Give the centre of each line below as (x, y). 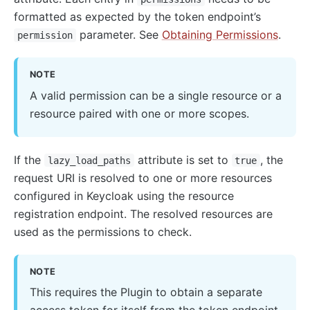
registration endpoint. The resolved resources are (143, 213)
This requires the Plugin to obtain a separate (146, 292)
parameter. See (119, 35)
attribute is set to (183, 159)
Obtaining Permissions (220, 35)
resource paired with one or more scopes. (139, 113)
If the (29, 159)
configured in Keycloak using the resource (124, 195)
